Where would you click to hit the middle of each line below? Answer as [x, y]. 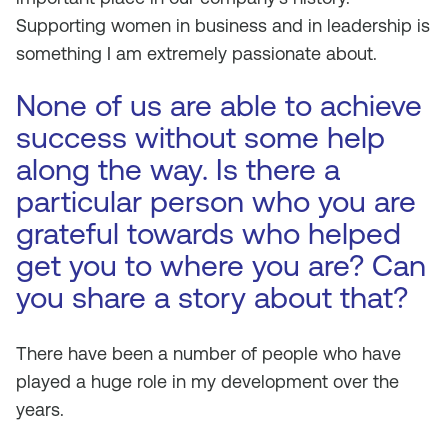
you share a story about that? [212, 297]
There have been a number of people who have [208, 353]
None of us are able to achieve [219, 105]
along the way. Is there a [178, 169]
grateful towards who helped [208, 233]
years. [40, 409]
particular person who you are [216, 201]
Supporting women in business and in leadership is [223, 25]
